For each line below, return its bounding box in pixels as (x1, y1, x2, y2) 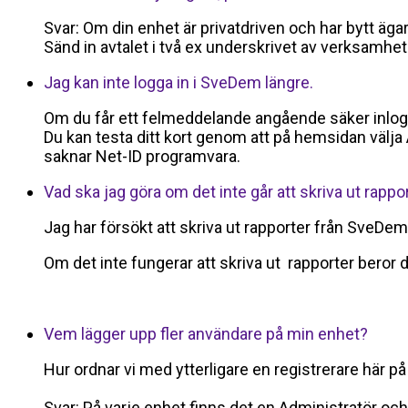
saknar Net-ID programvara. (44, 147, 240, 167)
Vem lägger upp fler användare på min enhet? (44, 324, 368, 344)
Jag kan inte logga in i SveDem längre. (44, 73, 313, 93)
